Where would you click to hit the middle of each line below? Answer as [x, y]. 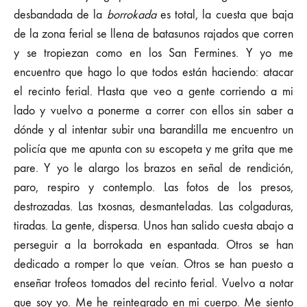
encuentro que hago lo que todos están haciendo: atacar [153, 72]
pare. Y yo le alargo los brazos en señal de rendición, [153, 168]
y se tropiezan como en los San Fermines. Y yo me [153, 53]
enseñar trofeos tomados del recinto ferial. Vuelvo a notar [153, 283]
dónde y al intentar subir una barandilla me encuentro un [153, 130]
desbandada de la [60, 15]
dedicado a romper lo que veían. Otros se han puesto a [153, 264]
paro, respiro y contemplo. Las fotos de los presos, [153, 187]
